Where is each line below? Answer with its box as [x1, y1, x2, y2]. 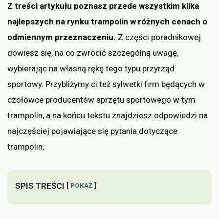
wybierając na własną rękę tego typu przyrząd [7, 63, 175, 73]
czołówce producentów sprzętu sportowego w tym [7, 94, 196, 105]
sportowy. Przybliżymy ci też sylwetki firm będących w [7, 79, 205, 89]
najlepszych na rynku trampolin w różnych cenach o [7, 16, 207, 26]
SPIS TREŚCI [15, 180, 65, 191]
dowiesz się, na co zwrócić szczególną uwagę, [7, 47, 178, 58]
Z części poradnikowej [118, 32, 201, 42]
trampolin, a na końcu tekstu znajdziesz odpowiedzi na [7, 110, 208, 120]
